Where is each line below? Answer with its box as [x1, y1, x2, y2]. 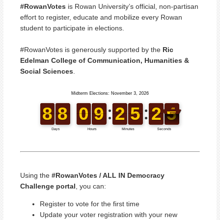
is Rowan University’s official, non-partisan [66, 2, 198, 10]
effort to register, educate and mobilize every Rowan [20, 13, 182, 21]
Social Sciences [20, 67, 73, 75]
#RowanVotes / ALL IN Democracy [52, 171, 165, 179]
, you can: [76, 182, 106, 190]
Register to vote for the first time [40, 199, 139, 208]
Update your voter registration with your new [40, 210, 177, 219]
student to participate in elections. [20, 24, 124, 32]
